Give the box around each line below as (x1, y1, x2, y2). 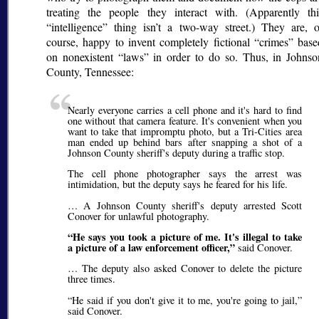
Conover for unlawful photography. (68, 209, 209, 223)
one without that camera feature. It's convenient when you (68, 113, 303, 127)
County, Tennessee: (46, 64, 134, 80)
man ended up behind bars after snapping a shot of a (68, 135, 303, 149)
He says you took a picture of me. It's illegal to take (73, 229, 303, 245)
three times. (68, 272, 115, 286)
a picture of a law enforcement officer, (68, 240, 230, 256)
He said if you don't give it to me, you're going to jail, (72, 293, 298, 307)
